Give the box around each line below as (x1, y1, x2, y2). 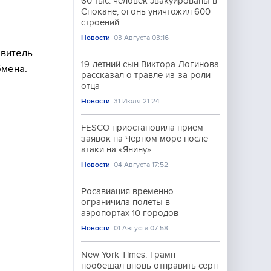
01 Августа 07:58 (114, 224, 169, 232)
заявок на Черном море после (81, 134, 208, 143)
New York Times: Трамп (81, 250, 175, 260)
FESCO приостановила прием (81, 123, 203, 132)
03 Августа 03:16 (114, 33, 169, 42)
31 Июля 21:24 (114, 97, 160, 105)
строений (81, 18, 119, 27)
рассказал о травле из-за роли (81, 70, 211, 80)
